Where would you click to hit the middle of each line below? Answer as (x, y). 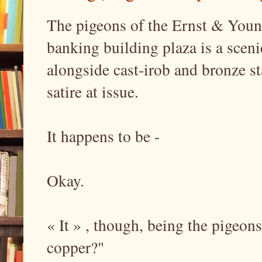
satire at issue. (95, 92)
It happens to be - (106, 136)
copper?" (78, 247)
